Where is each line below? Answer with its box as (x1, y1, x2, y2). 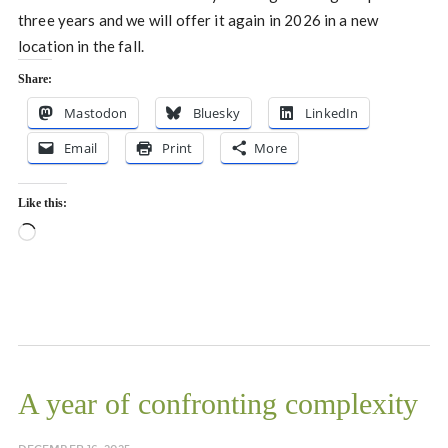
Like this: (17, 196, 67, 210)
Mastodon (64, 104, 128, 122)
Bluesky (192, 104, 240, 122)
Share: (17, 72, 52, 86)
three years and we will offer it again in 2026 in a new (17, 11, 379, 29)
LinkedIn (305, 104, 359, 122)
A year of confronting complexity (17, 387, 418, 420)
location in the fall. (17, 37, 145, 55)
